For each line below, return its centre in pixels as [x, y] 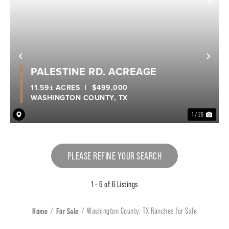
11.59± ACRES [55, 87]
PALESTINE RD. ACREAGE [94, 71]
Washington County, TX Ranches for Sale [142, 211]
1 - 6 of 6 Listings [114, 184]
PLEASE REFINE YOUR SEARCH [114, 156]
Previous [45, 61]
